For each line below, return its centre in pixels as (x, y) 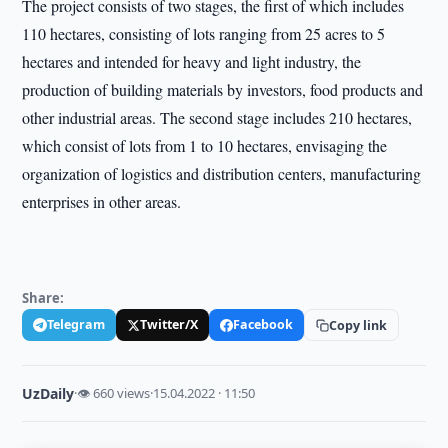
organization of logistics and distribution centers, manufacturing (222, 173)
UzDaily (48, 393)
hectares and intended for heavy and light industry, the (192, 61)
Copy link (358, 325)
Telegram (76, 324)
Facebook (263, 324)
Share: (43, 298)
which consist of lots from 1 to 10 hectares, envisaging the (205, 145)
